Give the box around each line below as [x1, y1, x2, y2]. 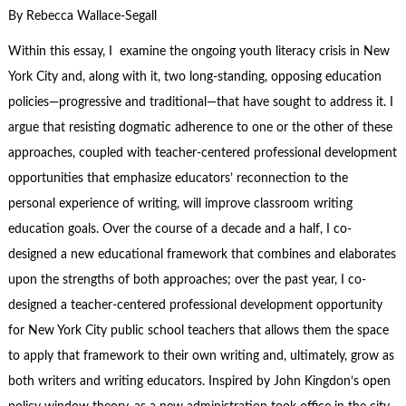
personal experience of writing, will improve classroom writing [7, 197, 353, 210]
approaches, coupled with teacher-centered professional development [7, 146, 397, 159]
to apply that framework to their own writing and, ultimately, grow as [7, 349, 394, 362]
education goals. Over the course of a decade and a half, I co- [7, 222, 352, 236]
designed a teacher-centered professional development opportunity [7, 298, 382, 312]
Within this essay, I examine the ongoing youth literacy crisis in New [7, 44, 390, 58]
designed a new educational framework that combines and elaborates [7, 247, 396, 261]
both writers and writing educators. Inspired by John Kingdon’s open [7, 374, 391, 388]
